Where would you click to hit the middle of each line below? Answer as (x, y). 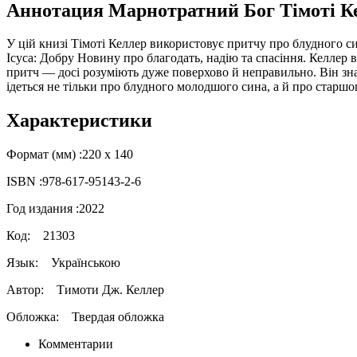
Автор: (30, 290)
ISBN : (24, 182)
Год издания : (43, 209)
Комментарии (76, 344)
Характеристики (79, 121)
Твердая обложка (118, 317)
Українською (86, 263)
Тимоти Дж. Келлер (109, 290)
